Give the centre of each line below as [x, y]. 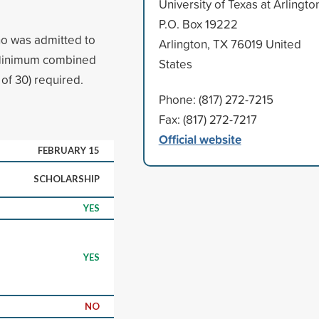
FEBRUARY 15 [69, 150]
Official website [200, 139]
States [175, 63]
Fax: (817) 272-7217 [208, 119]
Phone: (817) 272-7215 [216, 99]
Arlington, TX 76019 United [230, 43]
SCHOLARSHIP [67, 178]
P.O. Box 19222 [198, 23]
